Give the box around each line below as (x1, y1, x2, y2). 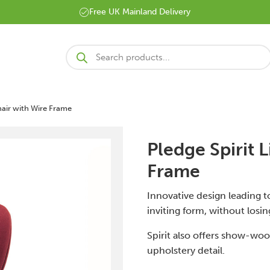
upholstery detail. (147, 245, 225, 256)
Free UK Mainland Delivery (89, 7, 190, 17)
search (64, 60, 87, 68)
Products (64, 50, 95, 58)
